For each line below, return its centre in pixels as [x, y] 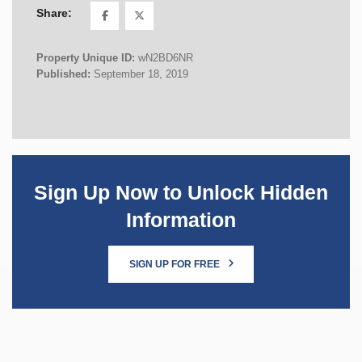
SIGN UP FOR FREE [175, 264]
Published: [65, 74]
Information [181, 220]
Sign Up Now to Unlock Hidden [181, 192]
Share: [54, 13]
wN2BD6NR [166, 57]
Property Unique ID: [87, 57]
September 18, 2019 [141, 74]
